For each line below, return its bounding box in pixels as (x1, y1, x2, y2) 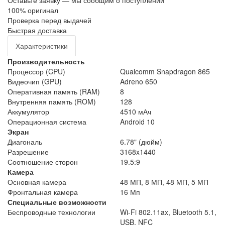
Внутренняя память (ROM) (8, 96, 96, 107)
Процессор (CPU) (8, 66, 65, 77)
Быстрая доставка (8, 25, 67, 36)
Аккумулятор (8, 106, 49, 117)
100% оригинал (8, 5, 58, 16)
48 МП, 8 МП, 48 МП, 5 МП (120, 177, 208, 187)
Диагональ (8, 137, 42, 147)
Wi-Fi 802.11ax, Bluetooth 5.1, (120, 207, 216, 217)
